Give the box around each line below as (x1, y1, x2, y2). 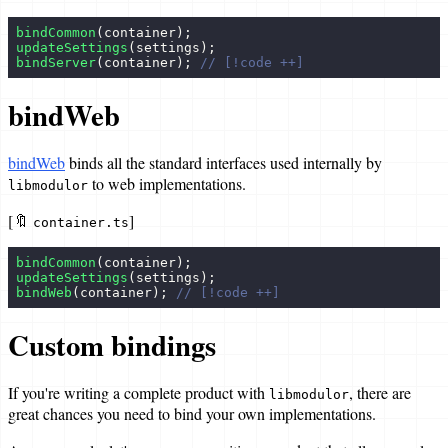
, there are (349, 381, 411, 403)
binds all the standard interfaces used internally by (65, 151, 382, 173)
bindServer (16, 54, 96, 70)
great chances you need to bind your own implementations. (8, 402, 376, 424)
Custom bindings (8, 323, 216, 366)
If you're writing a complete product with (8, 381, 269, 403)
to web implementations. (88, 172, 246, 194)
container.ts (33, 214, 129, 230)
